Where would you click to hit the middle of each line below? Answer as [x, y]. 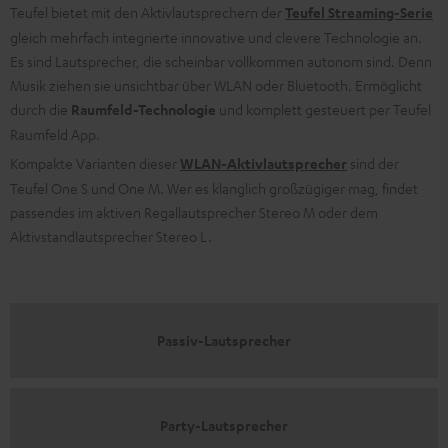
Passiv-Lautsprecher [224, 340]
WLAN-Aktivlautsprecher [263, 163]
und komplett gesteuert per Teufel [323, 108]
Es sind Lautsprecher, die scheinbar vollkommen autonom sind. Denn [221, 60]
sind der [373, 162]
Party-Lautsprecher [224, 425]
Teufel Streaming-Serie [359, 12]
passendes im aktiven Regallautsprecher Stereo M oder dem [194, 211]
